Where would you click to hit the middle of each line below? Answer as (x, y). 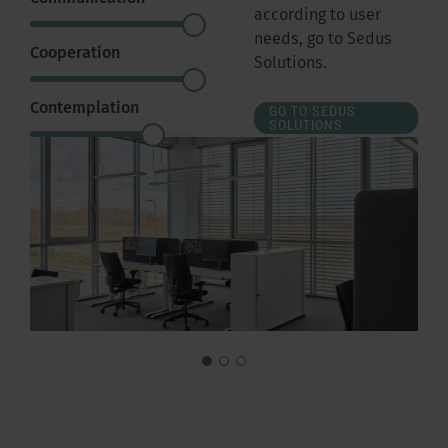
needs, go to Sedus (323, 40)
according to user (317, 16)
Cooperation (75, 54)
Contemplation (84, 109)
